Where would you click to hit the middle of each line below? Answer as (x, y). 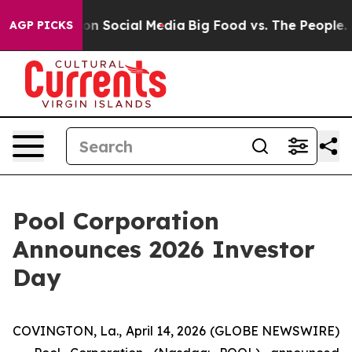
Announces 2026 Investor (164, 249)
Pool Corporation (116, 221)
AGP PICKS (41, 25)
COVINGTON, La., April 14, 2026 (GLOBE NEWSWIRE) (176, 331)
